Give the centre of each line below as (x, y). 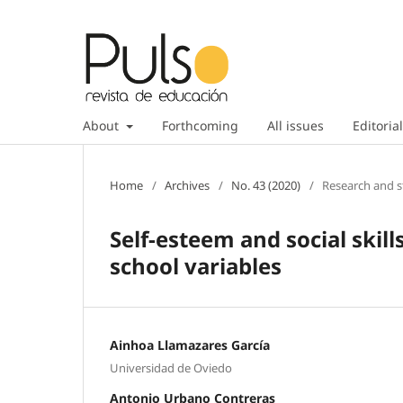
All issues (295, 125)
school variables (196, 265)
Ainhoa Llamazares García (190, 345)
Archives (187, 185)
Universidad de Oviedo (171, 368)
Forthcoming (200, 125)
